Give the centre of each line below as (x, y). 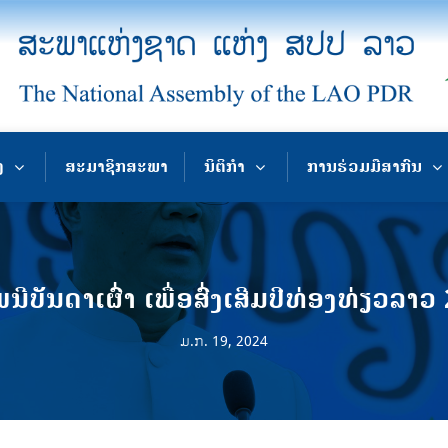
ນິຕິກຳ (225, 166)
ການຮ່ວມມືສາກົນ (364, 166)
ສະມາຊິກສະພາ (117, 166)
